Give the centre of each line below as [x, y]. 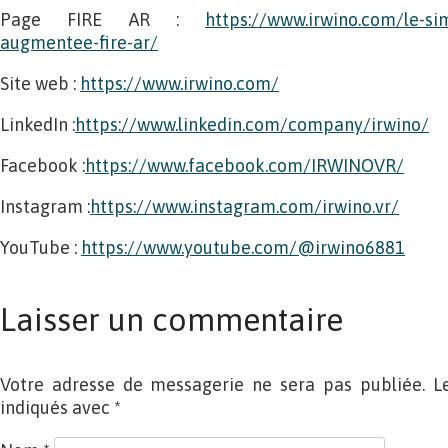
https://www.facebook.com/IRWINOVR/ [244, 165]
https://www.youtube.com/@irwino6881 [243, 247]
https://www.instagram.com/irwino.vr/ [244, 206]
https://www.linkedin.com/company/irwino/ [252, 124]
